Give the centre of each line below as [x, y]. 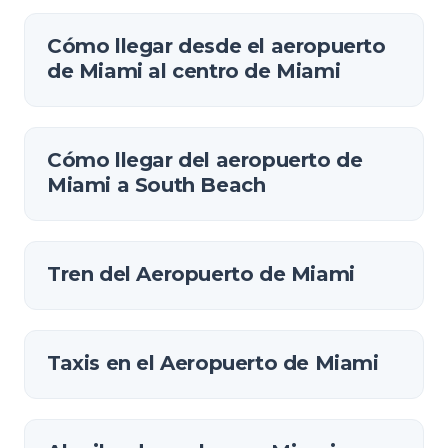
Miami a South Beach [156, 185]
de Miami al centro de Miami [194, 71]
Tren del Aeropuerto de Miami [201, 274]
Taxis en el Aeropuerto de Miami [213, 363]
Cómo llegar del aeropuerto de [205, 160]
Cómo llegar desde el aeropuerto [216, 46]
